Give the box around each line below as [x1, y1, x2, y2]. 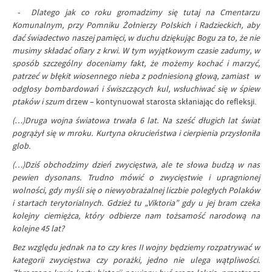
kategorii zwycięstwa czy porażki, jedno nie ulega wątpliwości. [12, 254, 260, 265]
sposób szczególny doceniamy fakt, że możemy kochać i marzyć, [12, 58, 260, 69]
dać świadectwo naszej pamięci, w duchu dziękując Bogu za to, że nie [12, 32, 260, 43]
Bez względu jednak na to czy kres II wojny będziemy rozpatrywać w [12, 242, 260, 253]
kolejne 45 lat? [12, 223, 64, 234]
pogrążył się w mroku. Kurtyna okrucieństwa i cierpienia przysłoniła [12, 127, 260, 138]
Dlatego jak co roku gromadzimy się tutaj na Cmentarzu [30, 7, 260, 18]
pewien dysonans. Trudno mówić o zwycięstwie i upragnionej [12, 172, 260, 183]
